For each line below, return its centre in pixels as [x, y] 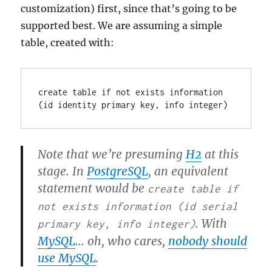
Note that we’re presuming [112, 155]
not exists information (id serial [138, 207]
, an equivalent [189, 172]
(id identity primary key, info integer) [133, 105]
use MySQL [67, 258]
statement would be [93, 189]
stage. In [63, 172]
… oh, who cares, [122, 241]
